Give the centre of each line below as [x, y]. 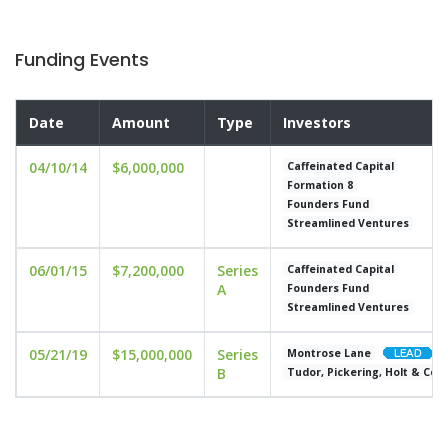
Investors [317, 122]
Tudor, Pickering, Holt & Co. [364, 371]
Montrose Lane [329, 352]
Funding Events [82, 59]
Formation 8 [320, 184]
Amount [141, 122]
